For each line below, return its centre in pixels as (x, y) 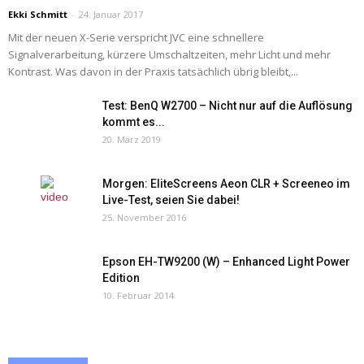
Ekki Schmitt (38, 14)
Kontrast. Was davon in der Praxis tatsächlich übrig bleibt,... (153, 71)
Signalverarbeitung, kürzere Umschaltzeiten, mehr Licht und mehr (169, 54)
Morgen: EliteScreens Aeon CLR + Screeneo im (226, 184)
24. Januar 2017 (111, 14)
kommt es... (134, 122)
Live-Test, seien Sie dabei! (171, 200)
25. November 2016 (144, 217)
